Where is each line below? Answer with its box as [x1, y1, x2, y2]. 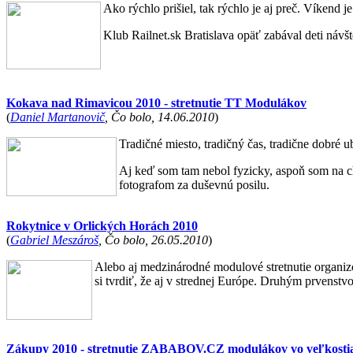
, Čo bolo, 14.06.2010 [105, 110, 214, 124]
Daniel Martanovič [10, 110, 105, 124]
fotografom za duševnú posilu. [119, 178, 269, 191]
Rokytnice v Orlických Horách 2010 [6, 219, 198, 232]
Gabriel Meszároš [10, 233, 98, 247]
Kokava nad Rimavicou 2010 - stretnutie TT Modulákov [6, 96, 307, 110]
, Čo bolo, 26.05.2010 [98, 233, 208, 247]
